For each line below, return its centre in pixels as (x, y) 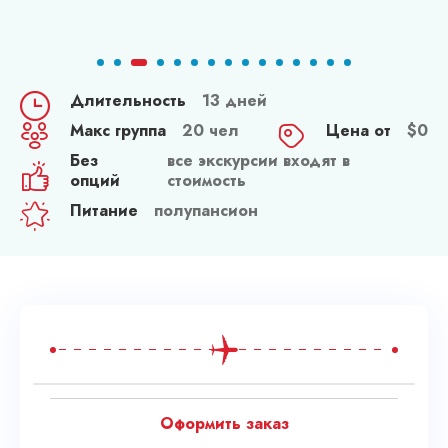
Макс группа (118, 131)
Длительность (128, 101)
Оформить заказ (224, 424)
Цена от (358, 131)
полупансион (206, 211)
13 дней (234, 101)
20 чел (210, 131)
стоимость (207, 181)
